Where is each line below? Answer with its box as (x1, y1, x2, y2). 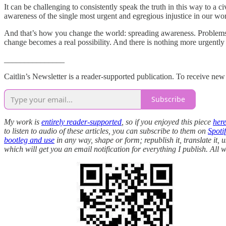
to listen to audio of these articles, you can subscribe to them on (4, 126, 208, 135)
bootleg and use (4, 135, 54, 144)
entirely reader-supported (41, 117, 122, 126)
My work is (4, 117, 41, 126)
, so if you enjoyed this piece (122, 117, 213, 126)
